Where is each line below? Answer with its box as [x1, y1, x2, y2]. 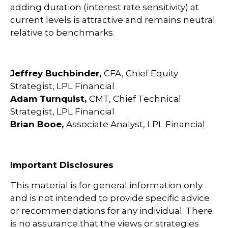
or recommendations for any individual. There [10, 206, 213, 216]
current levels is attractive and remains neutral [10, 15, 215, 25]
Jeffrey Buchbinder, [10, 68, 104, 78]
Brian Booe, [10, 119, 66, 129]
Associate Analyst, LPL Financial [66, 119, 205, 129]
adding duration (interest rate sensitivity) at [10, 2, 199, 12]
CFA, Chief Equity [104, 68, 178, 78]
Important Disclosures [10, 160, 113, 170]
